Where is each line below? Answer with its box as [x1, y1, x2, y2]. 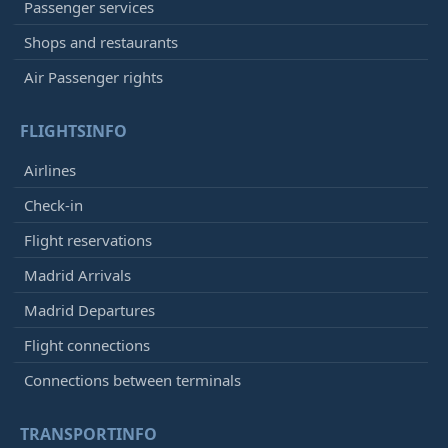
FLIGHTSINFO [20, 120, 127, 143]
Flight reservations [24, 230, 152, 251]
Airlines [24, 160, 76, 181]
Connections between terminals [24, 370, 241, 391]
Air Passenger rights [24, 67, 163, 88]
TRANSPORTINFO [20, 423, 157, 446]
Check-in [24, 195, 83, 216]
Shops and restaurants [24, 32, 178, 53]
